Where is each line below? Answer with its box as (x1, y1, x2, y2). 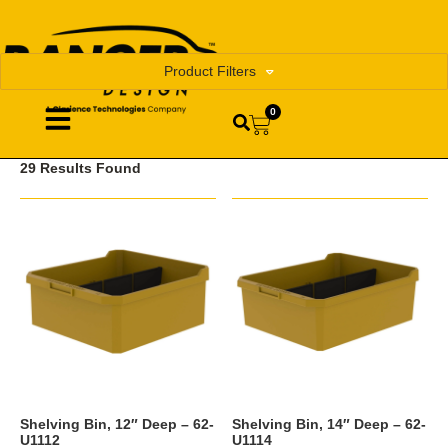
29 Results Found (20, 159, 141, 176)
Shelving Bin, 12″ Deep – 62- (20, 415, 214, 432)
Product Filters (164, 63, 256, 79)
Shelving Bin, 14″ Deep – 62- (232, 415, 427, 432)
